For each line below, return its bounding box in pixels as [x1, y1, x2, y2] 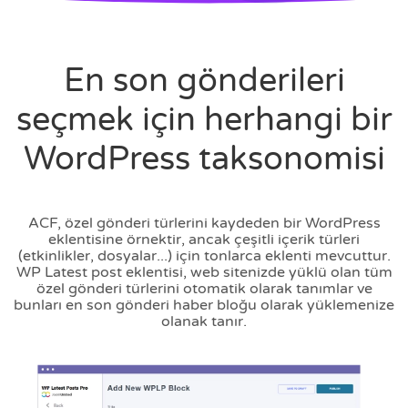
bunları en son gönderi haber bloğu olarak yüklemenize [14, 296, 394, 314]
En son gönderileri [63, 61, 345, 100]
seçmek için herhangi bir [15, 100, 393, 139]
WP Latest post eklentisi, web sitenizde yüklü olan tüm [15, 263, 393, 281]
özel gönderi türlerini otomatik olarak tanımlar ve [36, 280, 372, 298]
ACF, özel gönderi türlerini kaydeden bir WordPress [27, 214, 381, 232]
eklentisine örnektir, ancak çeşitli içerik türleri [48, 230, 360, 249]
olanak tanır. [161, 312, 247, 331]
